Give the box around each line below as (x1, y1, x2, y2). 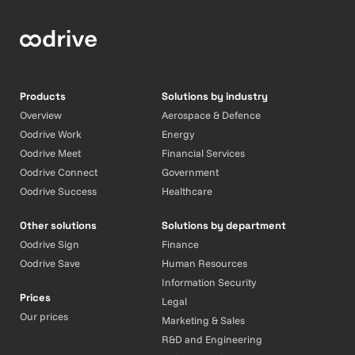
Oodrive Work (20, 127, 82, 140)
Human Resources (162, 256, 248, 269)
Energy (162, 127, 195, 140)
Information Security (162, 275, 257, 288)
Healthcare (162, 184, 213, 197)
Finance (162, 237, 200, 250)
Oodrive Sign (20, 237, 79, 250)
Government (162, 165, 219, 178)
